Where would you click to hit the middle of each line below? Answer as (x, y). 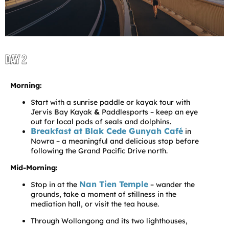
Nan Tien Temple (114, 184)
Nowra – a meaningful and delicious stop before (115, 141)
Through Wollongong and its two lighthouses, (109, 221)
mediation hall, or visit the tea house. (95, 204)
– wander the (171, 184)
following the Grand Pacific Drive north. (99, 151)
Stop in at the (55, 184)
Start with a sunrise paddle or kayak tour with (110, 102)
